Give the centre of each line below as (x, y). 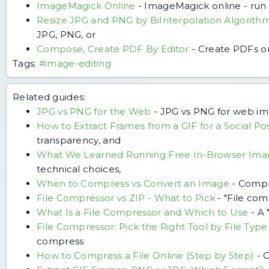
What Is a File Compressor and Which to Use (143, 212)
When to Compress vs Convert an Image (133, 183)
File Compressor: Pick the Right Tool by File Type (152, 226)
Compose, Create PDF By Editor (113, 49)
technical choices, (79, 169)
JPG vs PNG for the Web (94, 111)
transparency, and (79, 140)
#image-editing (75, 63)
